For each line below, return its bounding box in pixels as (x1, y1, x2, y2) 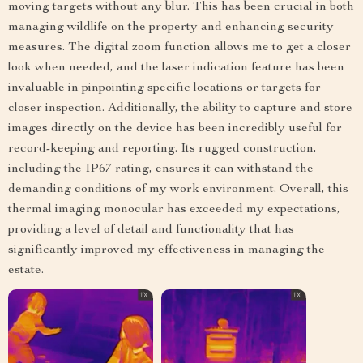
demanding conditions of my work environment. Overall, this (8, 182, 348, 196)
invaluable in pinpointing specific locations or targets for (8, 81, 321, 95)
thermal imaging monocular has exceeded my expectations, (8, 203, 340, 216)
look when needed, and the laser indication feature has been (8, 61, 344, 75)
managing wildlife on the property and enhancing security (8, 20, 334, 34)
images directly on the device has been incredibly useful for (8, 122, 342, 135)
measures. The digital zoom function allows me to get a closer (8, 41, 351, 54)
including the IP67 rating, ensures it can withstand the (8, 162, 314, 176)
